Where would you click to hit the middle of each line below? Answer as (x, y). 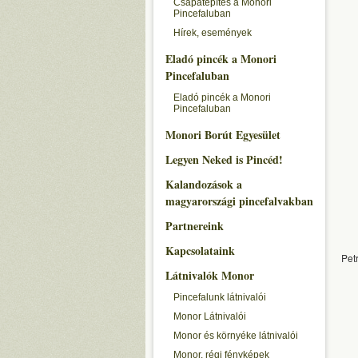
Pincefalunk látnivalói (220, 297)
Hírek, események (213, 33)
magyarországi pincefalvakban (239, 201)
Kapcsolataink (200, 251)
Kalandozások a (204, 184)
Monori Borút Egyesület (223, 135)
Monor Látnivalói (210, 316)
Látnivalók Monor (210, 275)
